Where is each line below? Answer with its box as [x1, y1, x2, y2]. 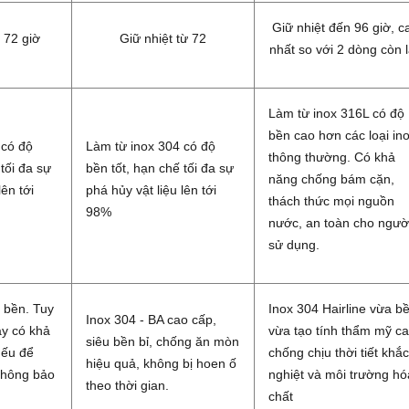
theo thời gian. [86, 378, 173, 393]
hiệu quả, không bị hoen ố [86, 356, 236, 372]
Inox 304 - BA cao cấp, [86, 312, 216, 328]
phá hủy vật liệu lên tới [86, 183, 216, 198]
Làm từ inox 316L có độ [268, 106, 404, 121]
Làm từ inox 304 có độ [86, 139, 215, 154]
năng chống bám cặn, [268, 172, 394, 187]
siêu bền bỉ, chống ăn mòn [86, 334, 239, 350]
